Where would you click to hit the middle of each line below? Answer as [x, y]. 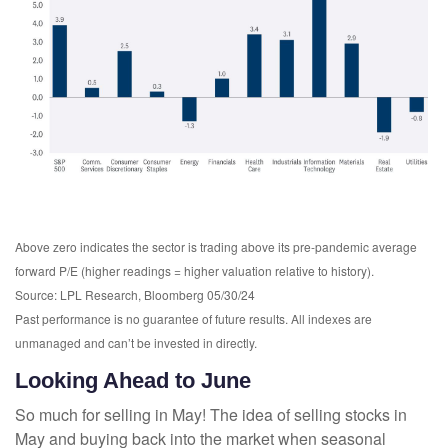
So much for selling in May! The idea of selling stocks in [211, 415]
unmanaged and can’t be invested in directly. [136, 343]
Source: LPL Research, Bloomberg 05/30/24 [135, 295]
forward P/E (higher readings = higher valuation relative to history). [194, 271]
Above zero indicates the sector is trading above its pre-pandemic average [216, 247]
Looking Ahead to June [133, 381]
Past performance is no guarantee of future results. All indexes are [193, 319]
